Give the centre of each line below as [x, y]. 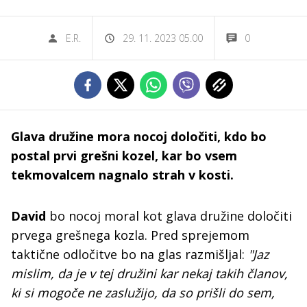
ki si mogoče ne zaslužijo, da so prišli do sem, [143, 293]
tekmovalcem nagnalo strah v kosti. [122, 175]
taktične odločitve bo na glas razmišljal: [130, 254]
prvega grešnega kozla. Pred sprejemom [130, 235]
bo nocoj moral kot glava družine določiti [169, 216]
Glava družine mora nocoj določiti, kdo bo [139, 136]
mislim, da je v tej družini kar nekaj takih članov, [149, 273]
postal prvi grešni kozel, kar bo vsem [124, 156]
